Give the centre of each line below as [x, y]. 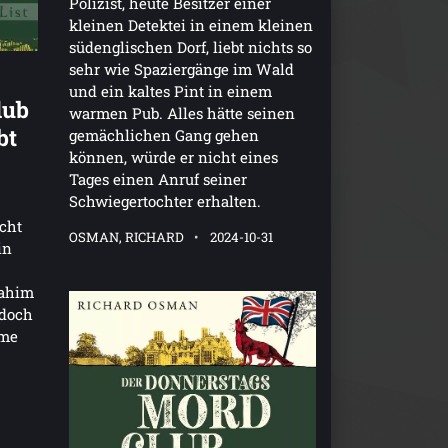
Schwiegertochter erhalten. [164, 201]
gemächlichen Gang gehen [163, 135]
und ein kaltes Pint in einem [170, 91]
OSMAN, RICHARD [126, 237]
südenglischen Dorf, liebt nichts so [190, 47]
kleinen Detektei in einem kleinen [190, 25]
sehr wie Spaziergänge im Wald [181, 69]
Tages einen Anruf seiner [157, 179]
